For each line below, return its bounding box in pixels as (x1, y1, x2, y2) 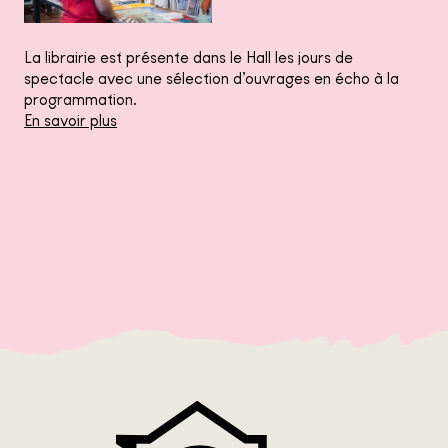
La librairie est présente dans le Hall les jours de (24, 47, 353, 67)
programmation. (24, 89, 137, 109)
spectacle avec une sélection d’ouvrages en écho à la (24, 68, 399, 88)
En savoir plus (24, 110, 117, 130)
